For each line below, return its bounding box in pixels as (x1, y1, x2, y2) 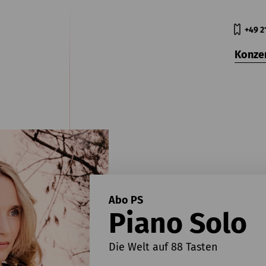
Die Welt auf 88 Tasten (108, 240, 218, 254)
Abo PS (108, 193, 143, 207)
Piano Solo (108, 205, 247, 240)
